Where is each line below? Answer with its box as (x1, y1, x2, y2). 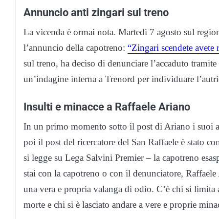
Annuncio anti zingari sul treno (23, 5, 169, 19)
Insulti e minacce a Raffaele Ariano (23, 100, 190, 113)
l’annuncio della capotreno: (23, 42, 128, 53)
